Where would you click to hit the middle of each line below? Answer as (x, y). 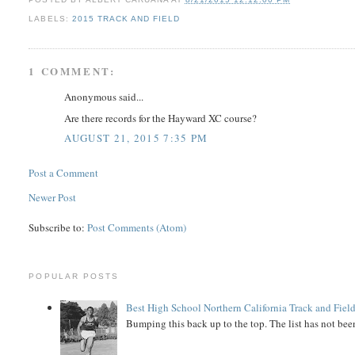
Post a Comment (64, 173)
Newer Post (53, 198)
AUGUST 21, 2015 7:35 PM (136, 138)
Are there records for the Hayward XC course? (161, 118)
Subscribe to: (58, 228)
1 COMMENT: (72, 71)
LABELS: (50, 19)
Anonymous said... (104, 97)
